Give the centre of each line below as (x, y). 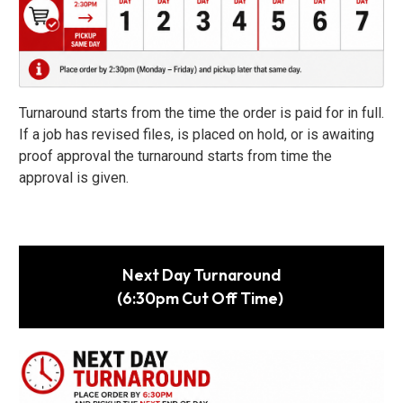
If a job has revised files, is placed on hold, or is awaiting (197, 134)
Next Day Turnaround (201, 274)
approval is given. (76, 177)
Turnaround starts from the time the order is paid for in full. (201, 112)
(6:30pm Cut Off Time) (201, 298)
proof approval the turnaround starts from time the (175, 156)
